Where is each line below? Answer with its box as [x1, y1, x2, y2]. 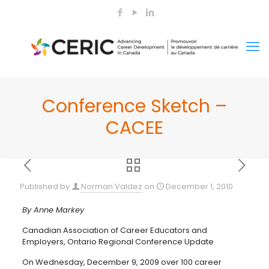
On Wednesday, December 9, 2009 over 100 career [22, 256, 222, 268]
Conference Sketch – [42, 94, 227, 119]
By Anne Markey [22, 204, 84, 216]
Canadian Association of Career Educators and [22, 225, 207, 236]
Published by [20, 181, 70, 192]
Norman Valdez [81, 181, 142, 192]
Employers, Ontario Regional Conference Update [22, 236, 214, 247]
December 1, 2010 [166, 181, 233, 192]
